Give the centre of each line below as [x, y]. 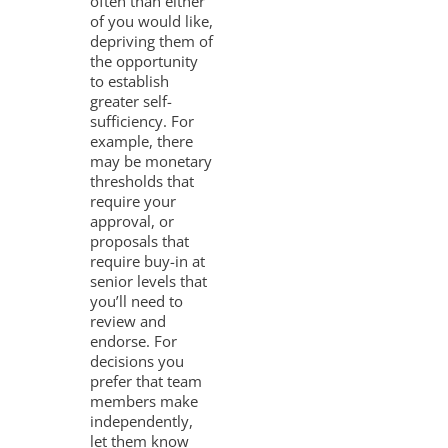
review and [128, 320]
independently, [142, 420]
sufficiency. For [142, 120]
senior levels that [149, 280]
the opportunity [144, 60]
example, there [142, 140]
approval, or [132, 220]
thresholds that [142, 180]
